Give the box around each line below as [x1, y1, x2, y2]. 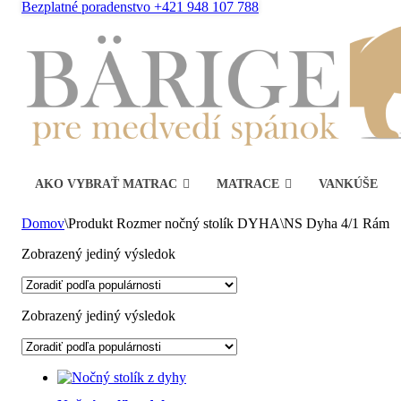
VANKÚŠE [319, 177, 378, 191]
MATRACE [217, 177, 279, 191]
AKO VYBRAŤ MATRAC [35, 177, 177, 191]
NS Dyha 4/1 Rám [284, 216, 389, 231]
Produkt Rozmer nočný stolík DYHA [68, 216, 280, 231]
